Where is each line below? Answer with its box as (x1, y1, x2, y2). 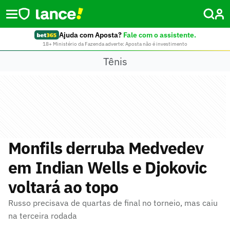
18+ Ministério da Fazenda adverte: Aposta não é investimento (43, 41, 187, 47)
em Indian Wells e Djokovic (8, 157, 207, 178)
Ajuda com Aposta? (59, 30, 122, 40)
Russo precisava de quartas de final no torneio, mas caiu (8, 198, 218, 208)
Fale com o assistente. (123, 30, 196, 40)
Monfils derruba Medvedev (8, 137, 204, 159)
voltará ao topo (8, 176, 119, 198)
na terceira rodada (8, 210, 77, 221)
